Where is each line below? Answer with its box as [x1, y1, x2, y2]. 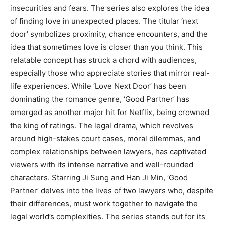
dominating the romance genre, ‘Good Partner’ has [10, 94, 189, 104]
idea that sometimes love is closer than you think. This [10, 42, 203, 52]
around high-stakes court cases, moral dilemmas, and [10, 133, 200, 143]
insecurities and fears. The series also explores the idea [10, 3, 209, 13]
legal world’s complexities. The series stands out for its [10, 211, 205, 221]
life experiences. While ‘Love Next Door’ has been [10, 81, 186, 91]
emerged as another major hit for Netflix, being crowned [10, 107, 209, 117]
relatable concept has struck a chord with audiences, [10, 55, 197, 65]
